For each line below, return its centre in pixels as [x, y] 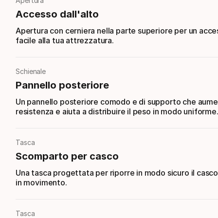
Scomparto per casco [67, 156]
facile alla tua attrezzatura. [65, 40]
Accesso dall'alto [57, 14]
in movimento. [41, 182]
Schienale [31, 71]
